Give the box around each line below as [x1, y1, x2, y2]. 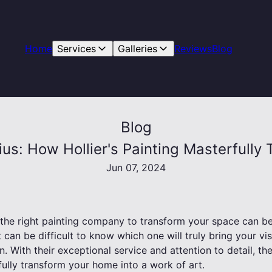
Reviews [174, 42, 212, 55]
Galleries [117, 42, 157, 55]
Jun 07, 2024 [106, 161, 166, 174]
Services [56, 42, 96, 55]
